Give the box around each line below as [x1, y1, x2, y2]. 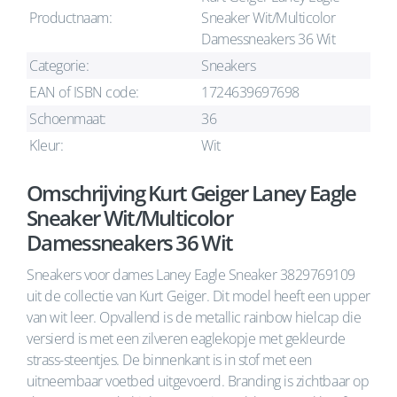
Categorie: [29, 56, 90, 75]
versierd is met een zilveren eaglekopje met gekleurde [27, 329, 346, 348]
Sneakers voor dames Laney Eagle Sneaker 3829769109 [27, 265, 355, 284]
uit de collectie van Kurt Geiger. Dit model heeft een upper [27, 286, 370, 306]
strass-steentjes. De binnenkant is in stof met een [27, 350, 312, 370]
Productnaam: [29, 8, 113, 27]
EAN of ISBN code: [29, 82, 139, 102]
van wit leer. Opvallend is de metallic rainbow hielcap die [27, 307, 362, 327]
